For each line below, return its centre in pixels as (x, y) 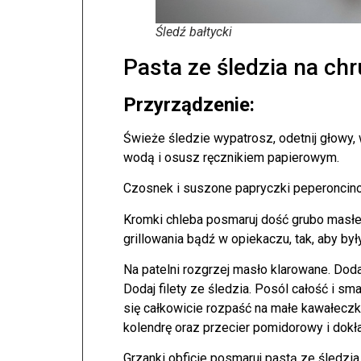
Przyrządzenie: (189, 104)
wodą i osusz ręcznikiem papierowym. (231, 157)
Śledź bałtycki (194, 31)
